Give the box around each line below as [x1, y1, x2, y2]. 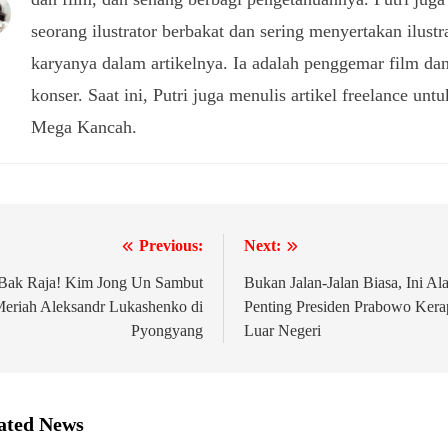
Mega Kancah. [31, 116, 138, 137]
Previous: [139, 236, 203, 254]
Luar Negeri [244, 321, 321, 339]
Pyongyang [131, 321, 203, 339]
